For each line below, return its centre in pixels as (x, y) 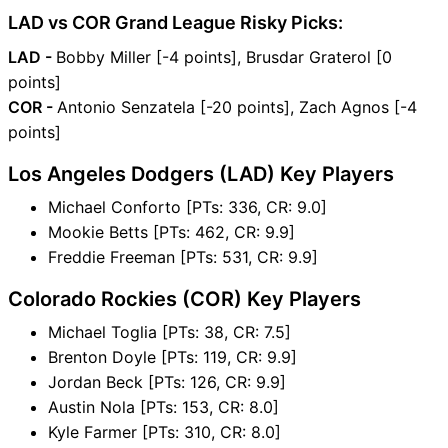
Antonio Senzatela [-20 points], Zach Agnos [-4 (237, 106)
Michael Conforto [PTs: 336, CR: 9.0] (187, 206)
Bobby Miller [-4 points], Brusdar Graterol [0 (224, 56)
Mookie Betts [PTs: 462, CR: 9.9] (171, 231)
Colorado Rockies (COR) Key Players (184, 298)
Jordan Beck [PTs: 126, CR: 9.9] (167, 381)
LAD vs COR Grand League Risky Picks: (175, 22)
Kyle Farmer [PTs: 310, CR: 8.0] (164, 431)
